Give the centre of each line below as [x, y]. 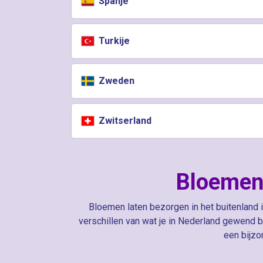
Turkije [113, 41]
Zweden [116, 81]
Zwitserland [124, 121]
